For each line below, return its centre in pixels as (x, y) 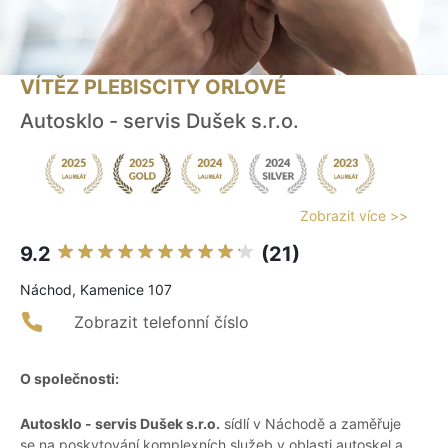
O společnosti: (69, 379)
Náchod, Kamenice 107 (96, 290)
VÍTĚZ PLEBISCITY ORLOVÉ (153, 87)
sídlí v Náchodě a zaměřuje (310, 424)
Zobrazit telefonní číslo (161, 322)
